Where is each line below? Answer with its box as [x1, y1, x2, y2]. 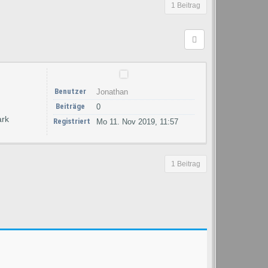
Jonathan [96, 87, 128, 96]
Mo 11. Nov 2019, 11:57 [96, 117, 178, 126]
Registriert [53, 117, 90, 126]
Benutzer [54, 87, 86, 96]
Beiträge [56, 102, 85, 111]
